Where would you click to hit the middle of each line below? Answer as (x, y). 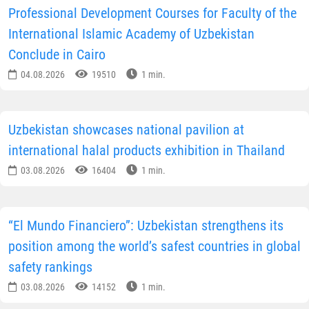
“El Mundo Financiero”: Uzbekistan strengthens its (146, 226)
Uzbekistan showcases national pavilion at (126, 130)
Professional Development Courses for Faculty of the (152, 13)
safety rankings (50, 267)
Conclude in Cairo (57, 55)
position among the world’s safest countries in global (154, 247)
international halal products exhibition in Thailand (147, 151)
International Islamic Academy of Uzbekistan (131, 34)
